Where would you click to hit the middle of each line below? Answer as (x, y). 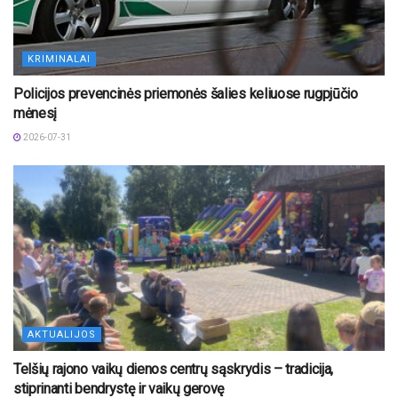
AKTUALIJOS (62, 335)
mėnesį (36, 114)
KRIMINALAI (59, 60)
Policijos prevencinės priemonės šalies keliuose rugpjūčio (186, 94)
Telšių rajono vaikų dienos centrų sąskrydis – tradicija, (174, 370)
